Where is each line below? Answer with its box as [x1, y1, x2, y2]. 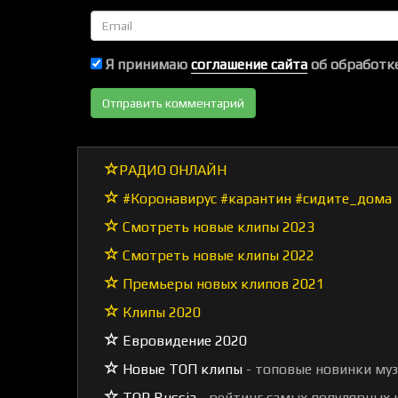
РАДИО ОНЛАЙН [119, 162, 227, 179]
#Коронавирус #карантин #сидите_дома [119, 190, 392, 207]
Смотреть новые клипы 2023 [119, 219, 314, 235]
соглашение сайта [191, 56, 307, 73]
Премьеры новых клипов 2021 [119, 275, 324, 292]
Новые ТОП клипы [119, 361, 243, 378]
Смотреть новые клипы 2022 [119, 247, 314, 264]
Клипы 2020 [119, 304, 201, 321]
